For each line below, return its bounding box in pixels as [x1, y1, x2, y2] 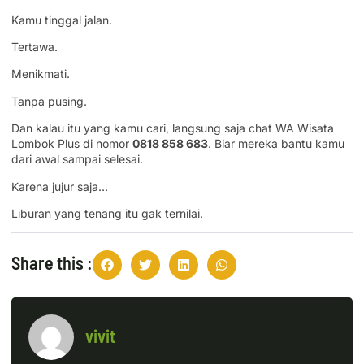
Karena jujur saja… [11, 179, 108, 193]
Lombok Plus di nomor [11, 136, 132, 151]
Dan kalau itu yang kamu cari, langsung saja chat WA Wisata [11, 121, 334, 136]
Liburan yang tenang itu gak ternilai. [11, 206, 203, 220]
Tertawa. [11, 40, 58, 54]
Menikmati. [11, 67, 70, 81]
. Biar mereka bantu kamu [208, 136, 344, 151]
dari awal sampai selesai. [11, 152, 143, 167]
